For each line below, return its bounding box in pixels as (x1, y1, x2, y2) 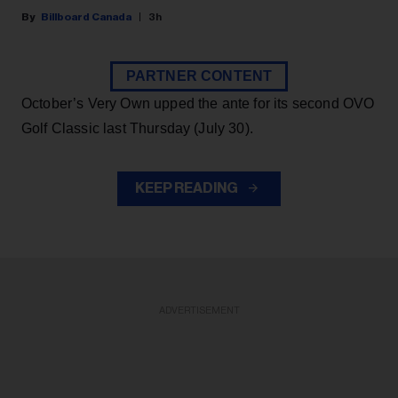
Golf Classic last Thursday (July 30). (21, 121, 253, 137)
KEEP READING (135, 181, 240, 196)
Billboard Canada (41, 12, 131, 23)
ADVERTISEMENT (158, 306, 240, 316)
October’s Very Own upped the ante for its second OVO (21, 96, 375, 112)
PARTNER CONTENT (125, 68, 273, 84)
